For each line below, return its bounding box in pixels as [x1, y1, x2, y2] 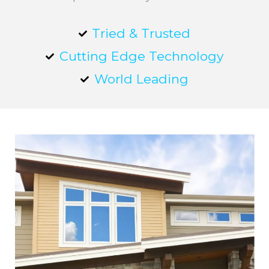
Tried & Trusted [92, 26, 191, 41]
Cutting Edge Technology [59, 49, 223, 64]
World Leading [94, 71, 189, 87]
